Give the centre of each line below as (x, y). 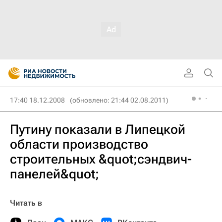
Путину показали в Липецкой (98, 129)
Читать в (26, 203)
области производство (79, 144)
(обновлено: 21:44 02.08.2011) (119, 100)
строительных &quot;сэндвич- (101, 159)
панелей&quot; (55, 174)
